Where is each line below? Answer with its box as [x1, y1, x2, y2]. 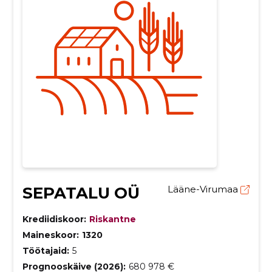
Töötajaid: [22, 245, 69, 256]
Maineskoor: [22, 229, 79, 240]
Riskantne [89, 213, 136, 225]
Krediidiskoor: [22, 213, 86, 225]
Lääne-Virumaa [168, 183, 241, 195]
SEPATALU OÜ [22, 183, 140, 203]
